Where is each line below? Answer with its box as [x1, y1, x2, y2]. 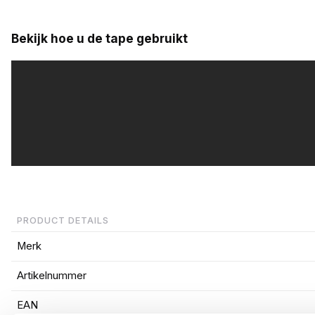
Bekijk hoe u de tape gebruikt [11, 30, 188, 46]
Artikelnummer [16, 269, 86, 282]
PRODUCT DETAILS [16, 214, 109, 226]
